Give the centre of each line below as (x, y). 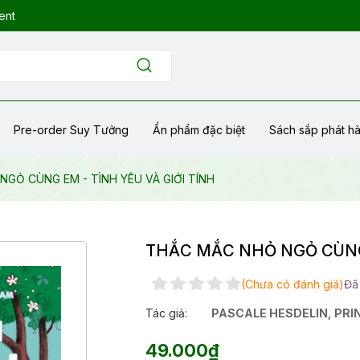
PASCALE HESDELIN (270, 313)
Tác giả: (167, 313)
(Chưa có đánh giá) (293, 284)
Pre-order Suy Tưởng (71, 129)
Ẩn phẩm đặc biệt (199, 129)
